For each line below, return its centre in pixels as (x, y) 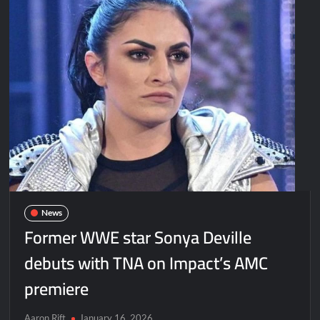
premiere (57, 289)
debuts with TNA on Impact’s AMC (146, 263)
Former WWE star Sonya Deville (138, 237)
